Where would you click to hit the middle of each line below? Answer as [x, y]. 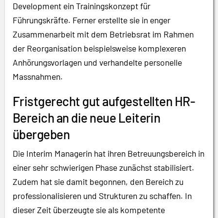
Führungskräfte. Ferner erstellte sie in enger [91, 20]
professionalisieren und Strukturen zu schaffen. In [102, 196]
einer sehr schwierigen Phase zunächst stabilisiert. [103, 168]
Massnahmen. [38, 77]
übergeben [41, 134]
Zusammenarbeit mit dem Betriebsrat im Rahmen [103, 34]
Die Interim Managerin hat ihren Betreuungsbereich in [109, 154]
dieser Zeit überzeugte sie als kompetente [89, 210]
